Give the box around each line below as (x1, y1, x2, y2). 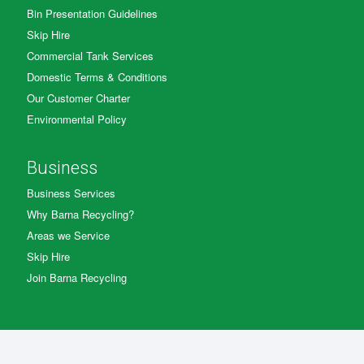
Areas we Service (27, 227, 110, 244)
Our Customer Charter (27, 90, 130, 106)
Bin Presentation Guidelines (27, 6, 158, 22)
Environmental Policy (27, 111, 127, 128)
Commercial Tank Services (27, 48, 154, 64)
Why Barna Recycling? (27, 206, 134, 223)
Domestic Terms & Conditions (27, 69, 167, 85)
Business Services (27, 185, 115, 201)
